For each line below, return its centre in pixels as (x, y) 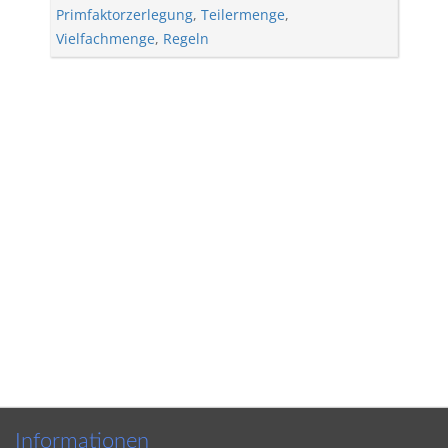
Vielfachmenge (105, 38)
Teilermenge (243, 14)
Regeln (186, 38)
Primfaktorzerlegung (124, 14)
